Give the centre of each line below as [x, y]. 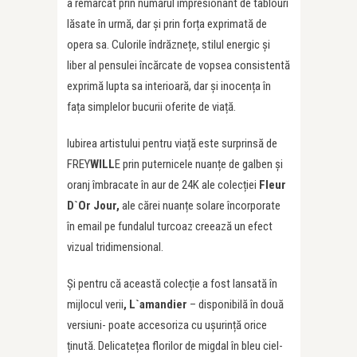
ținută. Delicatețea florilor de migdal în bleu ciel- [175, 346]
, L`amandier [155, 304]
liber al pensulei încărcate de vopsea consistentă [178, 65]
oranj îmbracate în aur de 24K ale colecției [163, 185]
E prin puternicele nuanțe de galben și [199, 164]
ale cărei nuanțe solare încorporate [200, 206]
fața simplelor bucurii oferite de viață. [151, 107]
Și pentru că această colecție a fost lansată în [172, 284]
